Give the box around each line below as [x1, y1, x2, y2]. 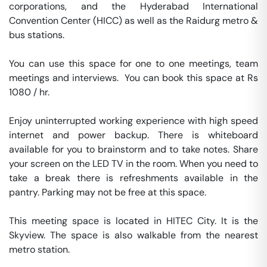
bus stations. [9, 29, 64, 41]
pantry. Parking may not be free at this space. [9, 186, 209, 198]
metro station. [9, 243, 72, 256]
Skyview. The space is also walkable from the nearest [9, 229, 258, 241]
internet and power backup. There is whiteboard [9, 129, 258, 141]
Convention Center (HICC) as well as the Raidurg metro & [9, 14, 258, 27]
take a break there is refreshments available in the [9, 172, 258, 184]
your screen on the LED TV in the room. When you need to [9, 157, 258, 170]
